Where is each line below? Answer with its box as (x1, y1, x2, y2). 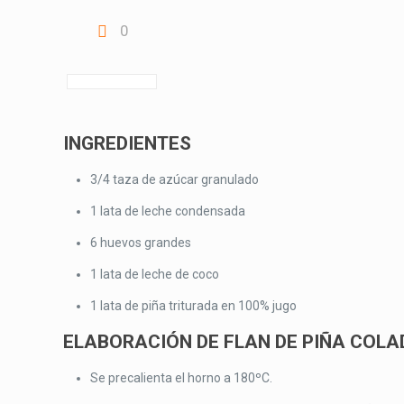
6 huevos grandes (90, 235, 192, 250)
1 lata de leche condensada (90, 204, 246, 218)
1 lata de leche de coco (90, 267, 220, 281)
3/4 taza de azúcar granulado (90, 172, 260, 187)
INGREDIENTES (63, 133, 192, 154)
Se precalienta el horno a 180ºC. (90, 371, 273, 385)
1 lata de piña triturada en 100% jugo (90, 298, 298, 313)
